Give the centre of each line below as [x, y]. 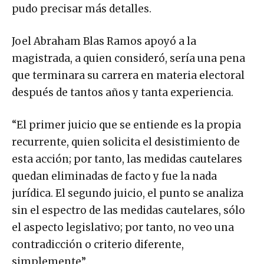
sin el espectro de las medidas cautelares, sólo [128, 210]
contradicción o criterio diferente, [98, 244]
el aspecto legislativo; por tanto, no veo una [123, 227]
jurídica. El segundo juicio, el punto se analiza [128, 193]
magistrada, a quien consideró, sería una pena [128, 58]
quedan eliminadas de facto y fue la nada [114, 176]
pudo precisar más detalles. [82, 9]
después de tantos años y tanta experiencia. [124, 92]
